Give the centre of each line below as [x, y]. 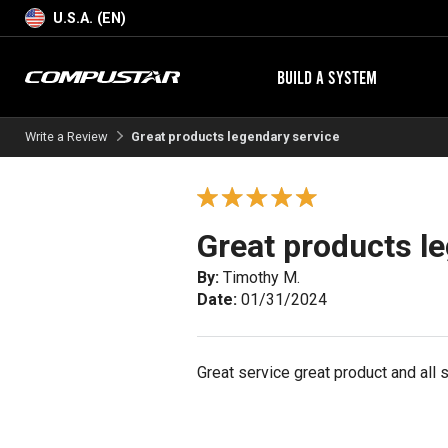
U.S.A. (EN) [89, 18]
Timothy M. [259, 277]
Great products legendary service [235, 136]
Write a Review [66, 136]
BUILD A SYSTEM [326, 77]
